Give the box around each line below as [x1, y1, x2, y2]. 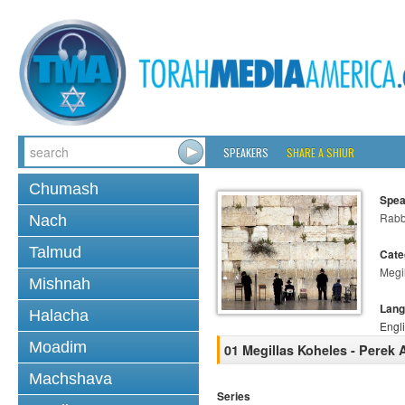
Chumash [29, 180, 99, 198]
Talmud [29, 243, 81, 261]
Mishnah [29, 275, 90, 293]
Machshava [29, 370, 112, 388]
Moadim [29, 338, 87, 356]
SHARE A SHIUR [287, 145, 354, 160]
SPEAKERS [223, 145, 268, 160]
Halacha [29, 306, 89, 325]
